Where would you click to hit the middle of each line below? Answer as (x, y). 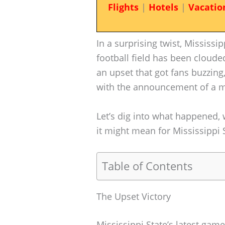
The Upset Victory (134, 197)
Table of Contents (147, 166)
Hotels (163, 7)
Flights (123, 7)
